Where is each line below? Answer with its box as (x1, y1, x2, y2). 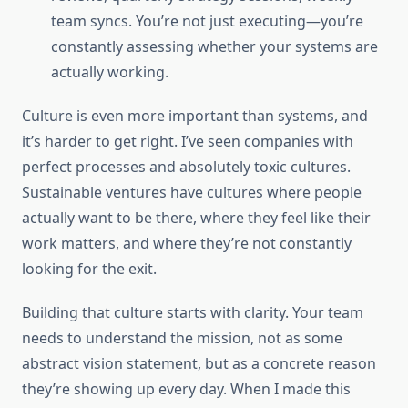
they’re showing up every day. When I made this (22, 379, 351, 400)
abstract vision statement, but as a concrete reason (22, 353, 376, 374)
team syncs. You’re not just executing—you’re (51, 11, 363, 32)
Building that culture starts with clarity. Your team (22, 302, 363, 323)
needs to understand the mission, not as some (22, 328, 342, 349)
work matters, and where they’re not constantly (22, 233, 352, 254)
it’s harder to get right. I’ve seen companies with (22, 131, 353, 152)
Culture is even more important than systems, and (22, 106, 368, 127)
